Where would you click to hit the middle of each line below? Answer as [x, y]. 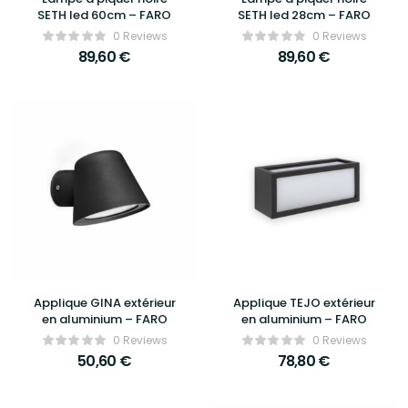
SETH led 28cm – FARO [304, 15]
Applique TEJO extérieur [304, 303]
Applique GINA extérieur [104, 303]
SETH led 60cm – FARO [104, 15]
